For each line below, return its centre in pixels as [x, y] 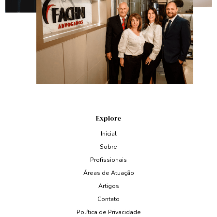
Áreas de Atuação [108, 173]
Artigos [108, 186]
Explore [108, 118]
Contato [108, 199]
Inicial [108, 134]
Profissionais [108, 160]
